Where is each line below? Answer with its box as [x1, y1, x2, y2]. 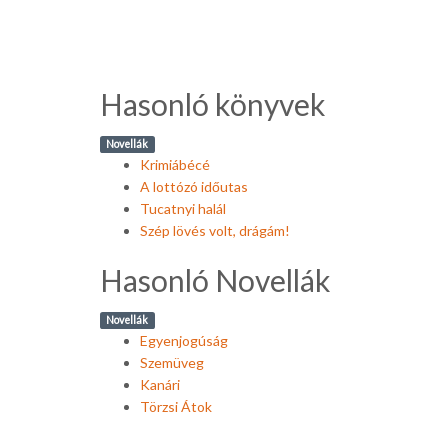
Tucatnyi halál [140, 200, 226, 217]
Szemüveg [140, 354, 204, 371]
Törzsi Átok [140, 398, 212, 415]
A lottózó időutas [140, 178, 248, 195]
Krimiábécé [140, 156, 210, 173]
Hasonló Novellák [100, 262, 331, 298]
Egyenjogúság [140, 332, 228, 349]
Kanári [140, 376, 180, 393]
